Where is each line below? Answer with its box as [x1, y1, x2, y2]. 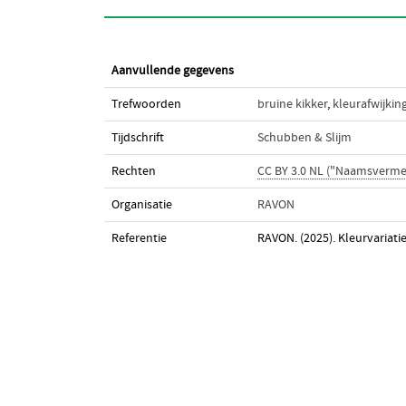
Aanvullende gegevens [111, 63, 234, 78]
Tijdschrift [111, 130, 164, 145]
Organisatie [111, 198, 172, 212]
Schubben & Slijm [256, 130, 352, 145]
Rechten [111, 164, 156, 179]
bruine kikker [256, 97, 327, 111]
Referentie [111, 231, 167, 246]
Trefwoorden [111, 97, 181, 111]
